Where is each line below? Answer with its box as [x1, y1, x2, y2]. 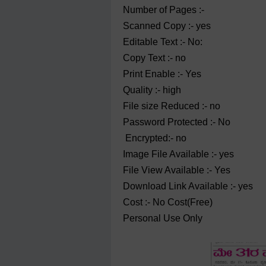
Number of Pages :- [123, 5, 204, 15]
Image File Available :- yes [123, 149, 234, 159]
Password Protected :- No [123, 117, 230, 127]
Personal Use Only [123, 213, 202, 223]
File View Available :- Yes [123, 165, 230, 175]
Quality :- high [123, 85, 181, 95]
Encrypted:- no [123, 133, 186, 143]
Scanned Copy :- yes [123, 21, 211, 31]
